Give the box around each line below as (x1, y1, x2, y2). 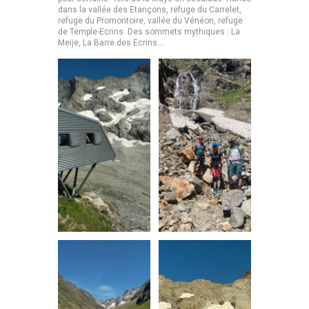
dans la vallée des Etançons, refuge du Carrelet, (58, 4, 241, 14)
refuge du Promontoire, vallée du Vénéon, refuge (58, 15, 243, 26)
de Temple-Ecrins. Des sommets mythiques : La (58, 26, 240, 37)
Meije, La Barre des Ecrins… (58, 37, 163, 48)
